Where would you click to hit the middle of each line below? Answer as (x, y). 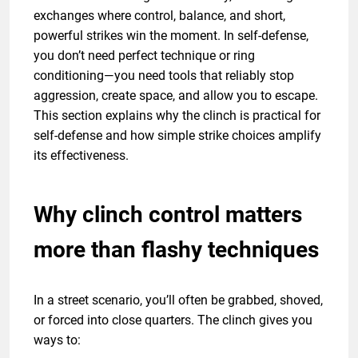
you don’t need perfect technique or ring (144, 55)
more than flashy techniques (176, 249)
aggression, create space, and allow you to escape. (176, 95)
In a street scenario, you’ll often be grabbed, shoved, (178, 300)
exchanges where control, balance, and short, (159, 15)
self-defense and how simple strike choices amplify (177, 135)
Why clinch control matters (168, 214)
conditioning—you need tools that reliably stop (164, 75)
